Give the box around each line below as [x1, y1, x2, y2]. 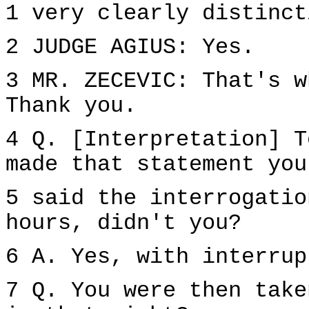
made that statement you [6, 152, 307, 177]
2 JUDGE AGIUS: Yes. [6, 35, 255, 60]
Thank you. [6, 94, 137, 119]
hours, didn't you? [6, 211, 241, 236]
